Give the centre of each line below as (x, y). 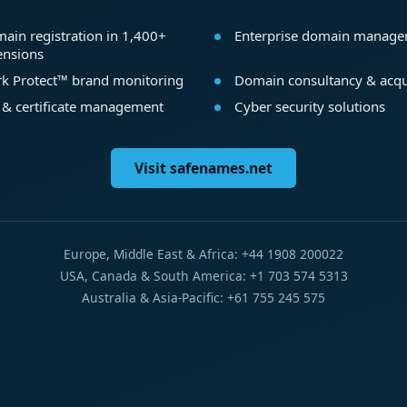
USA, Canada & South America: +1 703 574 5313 (203, 276)
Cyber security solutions (309, 106)
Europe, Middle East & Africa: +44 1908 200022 (203, 254)
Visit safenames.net (203, 169)
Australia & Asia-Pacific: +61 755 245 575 (203, 298)
